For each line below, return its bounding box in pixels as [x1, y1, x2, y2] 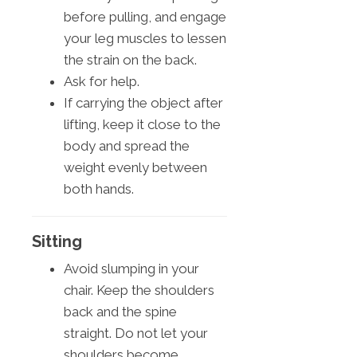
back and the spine [64, 303, 177, 320]
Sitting [32, 231, 82, 251]
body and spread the [64, 137, 190, 154]
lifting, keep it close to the [64, 116, 221, 132]
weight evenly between [64, 159, 207, 175]
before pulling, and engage [64, 8, 226, 25]
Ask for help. [64, 73, 139, 89]
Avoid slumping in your [64, 260, 199, 277]
